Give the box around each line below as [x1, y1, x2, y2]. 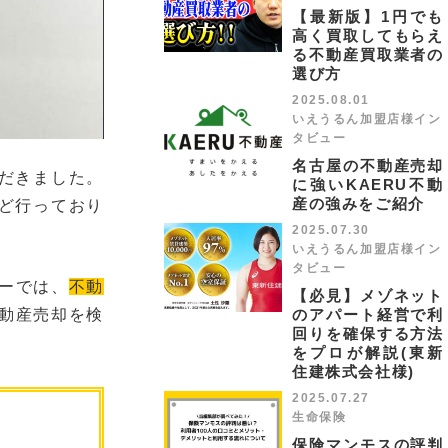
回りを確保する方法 [292, 325, 444, 342]
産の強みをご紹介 [292, 195, 425, 212]
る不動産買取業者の [292, 46, 444, 63]
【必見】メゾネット [292, 287, 444, 304]
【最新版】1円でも [292, 8, 444, 25]
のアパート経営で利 [292, 306, 444, 323]
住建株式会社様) [292, 363, 415, 380]
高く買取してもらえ [292, 27, 444, 44]
